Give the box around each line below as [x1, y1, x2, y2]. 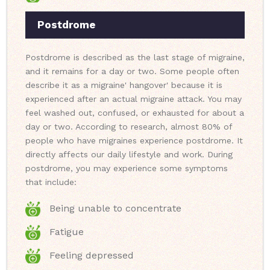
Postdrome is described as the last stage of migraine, [25, 52, 245, 63]
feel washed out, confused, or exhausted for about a [25, 108, 244, 118]
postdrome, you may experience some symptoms [25, 163, 228, 174]
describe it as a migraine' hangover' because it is [25, 80, 222, 90]
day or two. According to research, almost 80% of [25, 122, 232, 132]
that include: [25, 177, 77, 187]
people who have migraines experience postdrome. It [25, 136, 243, 146]
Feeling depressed [49, 250, 134, 262]
